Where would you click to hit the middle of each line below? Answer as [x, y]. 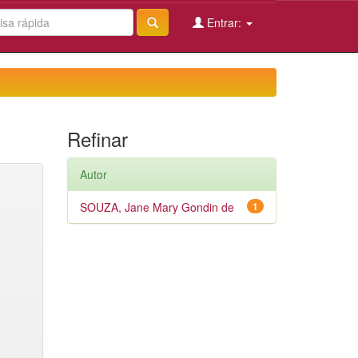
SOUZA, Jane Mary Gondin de [157, 207]
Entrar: [224, 22]
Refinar [97, 139]
